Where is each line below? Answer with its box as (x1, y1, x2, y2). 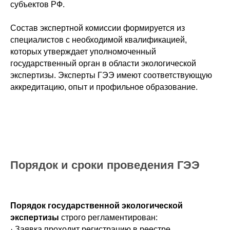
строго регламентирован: (59, 213, 158, 222)
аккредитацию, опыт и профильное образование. (10, 83, 198, 91)
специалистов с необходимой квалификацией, (10, 35, 187, 44)
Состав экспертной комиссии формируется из (10, 24, 185, 32)
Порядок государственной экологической (10, 201, 183, 210)
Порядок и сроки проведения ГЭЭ (10, 159, 200, 171)
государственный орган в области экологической (10, 59, 196, 68)
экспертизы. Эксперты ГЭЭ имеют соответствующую (10, 71, 212, 80)
